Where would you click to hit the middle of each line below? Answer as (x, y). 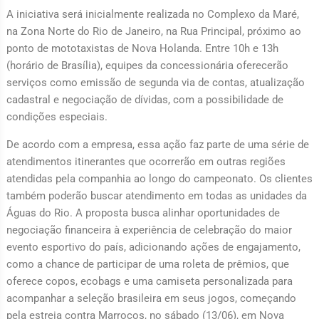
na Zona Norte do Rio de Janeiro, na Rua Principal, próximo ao (153, 31)
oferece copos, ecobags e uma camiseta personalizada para (149, 281)
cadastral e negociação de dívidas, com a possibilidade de (145, 99)
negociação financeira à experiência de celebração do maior (149, 230)
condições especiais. (57, 116)
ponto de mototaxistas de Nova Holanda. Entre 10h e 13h (142, 48)
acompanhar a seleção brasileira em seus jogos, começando (151, 298)
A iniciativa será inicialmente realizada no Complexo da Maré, (152, 14)
